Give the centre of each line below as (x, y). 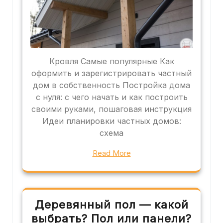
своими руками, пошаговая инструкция (111, 109)
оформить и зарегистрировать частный (111, 73)
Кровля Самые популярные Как (111, 61)
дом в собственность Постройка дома (111, 85)
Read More (111, 153)
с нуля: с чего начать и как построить (111, 97)
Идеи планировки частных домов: (111, 121)
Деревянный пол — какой (111, 204)
